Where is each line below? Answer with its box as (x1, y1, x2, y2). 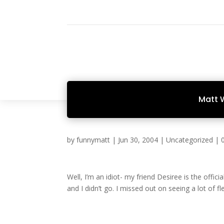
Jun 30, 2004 (118, 135, 158, 145)
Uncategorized (166, 135, 213, 145)
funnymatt (76, 135, 110, 145)
